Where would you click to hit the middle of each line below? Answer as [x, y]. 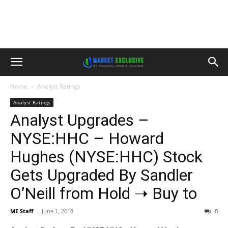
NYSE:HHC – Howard [87, 138]
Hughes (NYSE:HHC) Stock [106, 157]
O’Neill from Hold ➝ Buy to [104, 193]
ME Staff [22, 211]
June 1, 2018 [58, 211]
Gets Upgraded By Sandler [102, 175]
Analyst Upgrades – [80, 120]
